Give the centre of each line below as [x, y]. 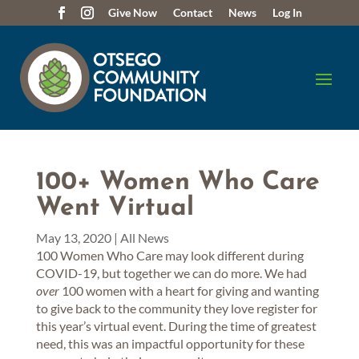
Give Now [133, 12]
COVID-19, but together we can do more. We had [171, 272]
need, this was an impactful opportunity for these [170, 343]
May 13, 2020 [73, 237]
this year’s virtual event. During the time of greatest [176, 325]
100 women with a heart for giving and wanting [189, 290]
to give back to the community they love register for [176, 308]
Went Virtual [115, 208]
